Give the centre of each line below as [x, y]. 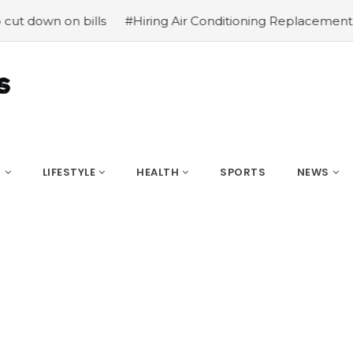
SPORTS [243, 172]
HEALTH [158, 172]
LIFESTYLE [69, 172]
